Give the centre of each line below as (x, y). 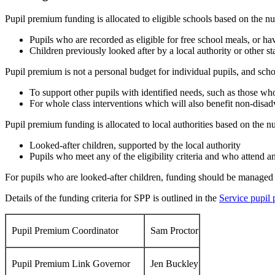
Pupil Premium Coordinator (75, 230)
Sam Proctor (172, 230)
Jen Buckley (172, 263)
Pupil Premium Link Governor (68, 263)
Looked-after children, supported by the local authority (135, 145)
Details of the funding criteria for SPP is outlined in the (112, 198)
